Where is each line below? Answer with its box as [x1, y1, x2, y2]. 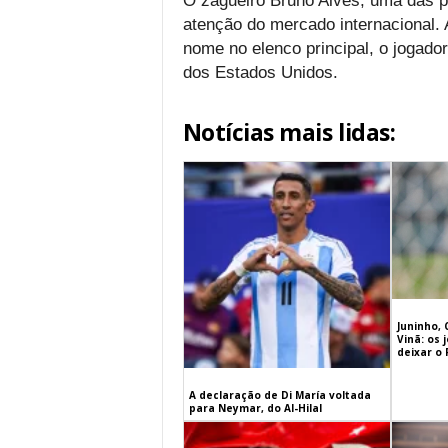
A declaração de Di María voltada [188, 388, 371, 403]
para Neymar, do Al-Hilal [188, 401, 322, 416]
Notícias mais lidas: [182, 116, 396, 148]
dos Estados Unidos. [182, 63, 343, 82]
